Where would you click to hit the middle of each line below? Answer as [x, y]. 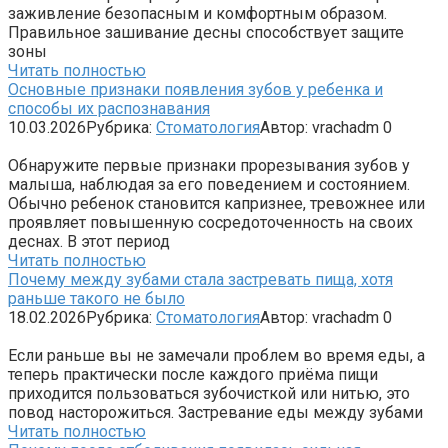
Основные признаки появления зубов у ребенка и [195, 89]
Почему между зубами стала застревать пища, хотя [200, 279]
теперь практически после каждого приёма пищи [193, 374]
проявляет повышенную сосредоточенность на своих [210, 222]
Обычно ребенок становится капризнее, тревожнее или [216, 203]
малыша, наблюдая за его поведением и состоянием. [209, 184]
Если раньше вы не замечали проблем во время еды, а [216, 355]
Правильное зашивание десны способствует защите [206, 32]
